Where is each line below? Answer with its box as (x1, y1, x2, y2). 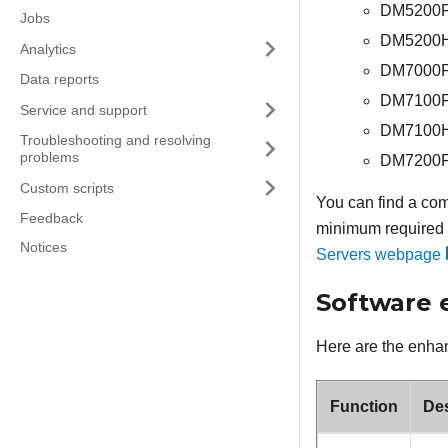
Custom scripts (20, 179, 114, 196)
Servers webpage (316, 246, 441, 264)
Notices (20, 239, 67, 255)
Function (330, 398, 398, 416)
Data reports (20, 71, 99, 87)
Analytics (20, 40, 76, 57)
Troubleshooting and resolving (20, 132, 211, 148)
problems (20, 149, 79, 165)
